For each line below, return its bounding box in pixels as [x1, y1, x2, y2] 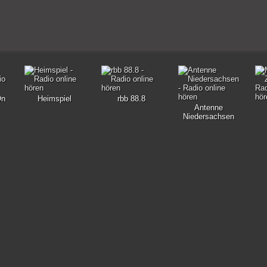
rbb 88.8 [117, 94, 145, 103]
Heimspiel [38, 94, 72, 103]
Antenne [194, 103, 223, 112]
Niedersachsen [182, 112, 234, 121]
